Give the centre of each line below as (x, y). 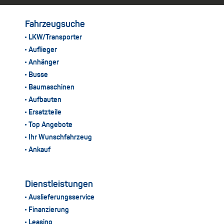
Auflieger (43, 50)
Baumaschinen (52, 87)
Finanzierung (49, 210)
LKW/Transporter (55, 37)
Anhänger (44, 62)
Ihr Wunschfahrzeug (60, 137)
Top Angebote (51, 125)
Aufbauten (45, 100)
